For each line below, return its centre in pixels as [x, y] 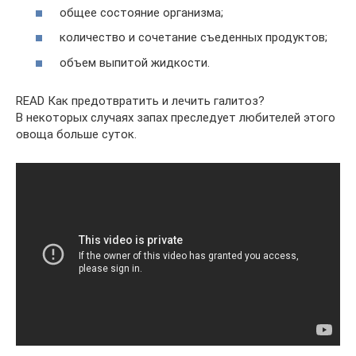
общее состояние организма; [141, 12]
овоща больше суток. [76, 134]
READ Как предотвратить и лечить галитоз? [140, 101]
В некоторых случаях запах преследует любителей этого [176, 117]
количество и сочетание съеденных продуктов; [193, 37]
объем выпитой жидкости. [135, 62]
